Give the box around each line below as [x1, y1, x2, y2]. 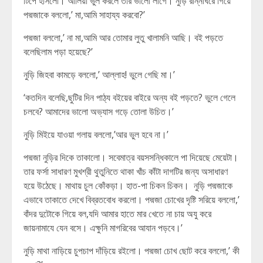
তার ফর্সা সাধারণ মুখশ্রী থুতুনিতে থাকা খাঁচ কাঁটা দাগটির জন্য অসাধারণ [23, 165, 228, 178]
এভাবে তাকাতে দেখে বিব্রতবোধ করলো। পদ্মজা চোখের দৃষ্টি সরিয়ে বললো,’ [23, 193, 240, 206]
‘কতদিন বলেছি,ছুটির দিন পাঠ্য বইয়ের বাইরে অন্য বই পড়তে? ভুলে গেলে [23, 91, 235, 104]
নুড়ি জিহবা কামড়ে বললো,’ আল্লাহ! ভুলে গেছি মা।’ [23, 68, 175, 81]
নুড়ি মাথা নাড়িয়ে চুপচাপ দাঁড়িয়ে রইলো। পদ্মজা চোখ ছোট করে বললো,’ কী [23, 244, 240, 257]
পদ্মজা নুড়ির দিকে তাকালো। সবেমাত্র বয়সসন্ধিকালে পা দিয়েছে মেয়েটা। [23, 151, 238, 164]
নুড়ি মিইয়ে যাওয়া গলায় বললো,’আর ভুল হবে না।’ [23, 128, 168, 141]
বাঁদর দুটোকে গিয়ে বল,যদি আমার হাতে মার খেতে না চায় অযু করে [23, 207, 211, 220]
